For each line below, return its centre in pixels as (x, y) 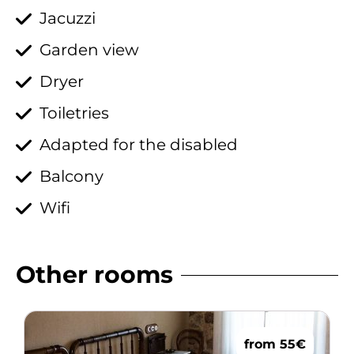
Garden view (89, 50)
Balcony (72, 177)
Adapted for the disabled (139, 145)
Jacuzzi (68, 19)
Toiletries (74, 113)
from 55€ (275, 345)
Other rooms (94, 275)
